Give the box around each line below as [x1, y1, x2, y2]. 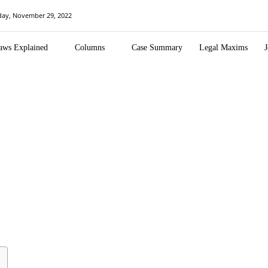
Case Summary [132, 43, 182, 52]
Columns [75, 43, 105, 52]
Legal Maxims [199, 43, 248, 52]
